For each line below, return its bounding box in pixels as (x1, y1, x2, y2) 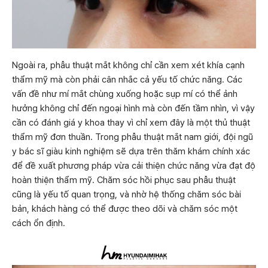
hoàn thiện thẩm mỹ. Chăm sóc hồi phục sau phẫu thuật (12, 175, 236, 185)
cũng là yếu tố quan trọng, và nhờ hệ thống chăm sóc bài (12, 189, 241, 200)
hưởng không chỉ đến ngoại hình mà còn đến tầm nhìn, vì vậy (12, 103, 255, 114)
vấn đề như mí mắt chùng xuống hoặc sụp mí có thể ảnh (12, 89, 237, 99)
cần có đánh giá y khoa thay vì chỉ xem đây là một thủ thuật (12, 117, 250, 128)
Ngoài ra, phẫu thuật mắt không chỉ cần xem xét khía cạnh (12, 60, 245, 71)
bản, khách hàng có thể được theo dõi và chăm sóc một (12, 203, 237, 214)
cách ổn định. (12, 218, 65, 229)
